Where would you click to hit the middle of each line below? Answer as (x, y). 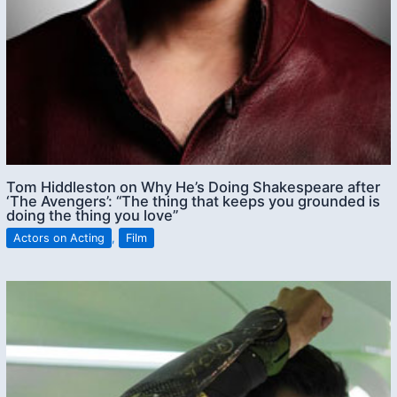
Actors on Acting (59, 237)
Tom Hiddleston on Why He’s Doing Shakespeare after (194, 187)
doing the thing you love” (93, 215)
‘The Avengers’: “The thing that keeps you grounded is (194, 201)
